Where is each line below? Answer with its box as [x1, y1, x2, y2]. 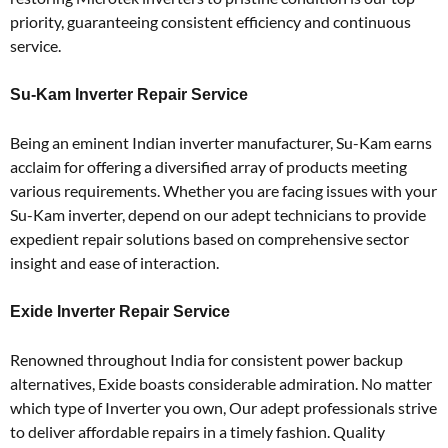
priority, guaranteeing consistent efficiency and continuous [10, 11, 411, 31]
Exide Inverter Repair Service [10, 302, 230, 320]
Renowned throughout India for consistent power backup [10, 349, 403, 369]
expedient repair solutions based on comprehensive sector [10, 228, 409, 248]
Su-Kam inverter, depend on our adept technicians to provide [10, 204, 426, 224]
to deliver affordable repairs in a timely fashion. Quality [10, 421, 385, 441]
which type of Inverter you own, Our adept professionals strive [10, 397, 437, 417]
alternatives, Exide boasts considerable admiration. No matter [10, 373, 432, 393]
